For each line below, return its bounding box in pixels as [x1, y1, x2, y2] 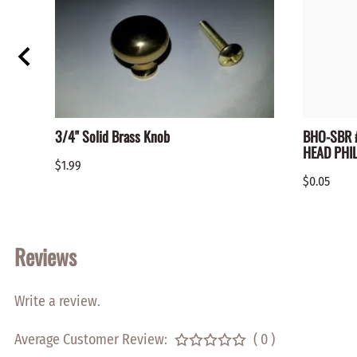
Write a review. [14, 292, 100, 310]
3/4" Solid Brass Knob [55, 126, 170, 147]
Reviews [14, 241, 76, 273]
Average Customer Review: [14, 330, 167, 348]
